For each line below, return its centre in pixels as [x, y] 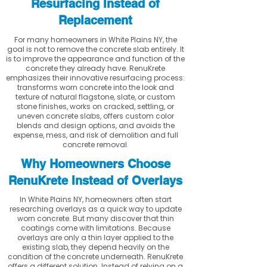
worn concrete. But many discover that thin [95, 218]
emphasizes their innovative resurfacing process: [95, 78]
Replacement [95, 20]
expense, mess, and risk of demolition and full [95, 135]
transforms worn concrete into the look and [95, 87]
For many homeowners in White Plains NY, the [95, 40]
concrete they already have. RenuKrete [95, 68]
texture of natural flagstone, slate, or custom [95, 97]
